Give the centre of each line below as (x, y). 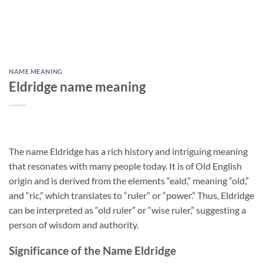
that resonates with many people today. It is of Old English (125, 166)
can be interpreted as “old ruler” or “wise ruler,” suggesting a (127, 210)
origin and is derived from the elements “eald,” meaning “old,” (129, 180)
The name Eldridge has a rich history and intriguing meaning (128, 151)
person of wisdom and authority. (74, 224)
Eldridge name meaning (77, 86)
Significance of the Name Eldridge (92, 251)
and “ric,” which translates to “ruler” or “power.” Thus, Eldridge (131, 195)
